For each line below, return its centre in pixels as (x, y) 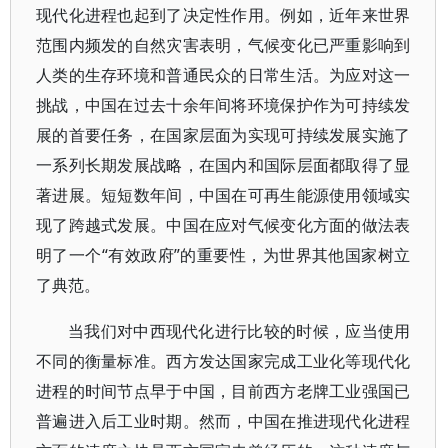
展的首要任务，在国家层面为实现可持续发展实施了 (223, 135)
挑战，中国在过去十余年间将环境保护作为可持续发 (223, 105)
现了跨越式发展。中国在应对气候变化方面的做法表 (223, 225)
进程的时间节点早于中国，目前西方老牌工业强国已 (223, 391)
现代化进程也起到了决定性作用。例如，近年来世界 (223, 15)
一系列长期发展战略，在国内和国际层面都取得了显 (223, 165)
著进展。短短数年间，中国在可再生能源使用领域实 (223, 195)
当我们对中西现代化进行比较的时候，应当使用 (239, 331)
